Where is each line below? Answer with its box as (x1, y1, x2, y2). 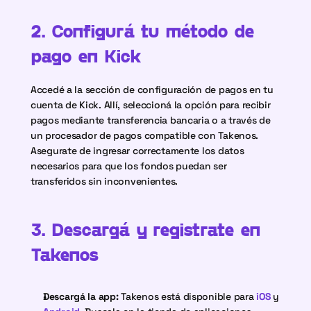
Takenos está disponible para (121, 290, 254, 303)
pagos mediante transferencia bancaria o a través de (31, 114, 271, 126)
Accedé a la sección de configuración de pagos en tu (31, 83, 274, 96)
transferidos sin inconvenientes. (31, 175, 178, 187)
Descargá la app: (43, 290, 121, 303)
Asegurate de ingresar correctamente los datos (31, 144, 244, 157)
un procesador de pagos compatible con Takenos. (31, 129, 259, 142)
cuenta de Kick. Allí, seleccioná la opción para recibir (31, 99, 271, 111)
